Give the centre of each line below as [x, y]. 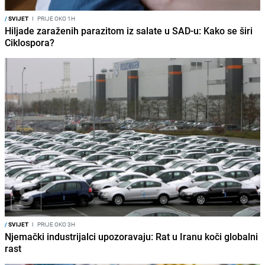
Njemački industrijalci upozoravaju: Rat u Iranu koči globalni [131, 237]
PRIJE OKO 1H [56, 19]
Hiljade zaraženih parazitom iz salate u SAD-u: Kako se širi [129, 31]
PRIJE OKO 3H [56, 224]
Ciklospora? [30, 43]
